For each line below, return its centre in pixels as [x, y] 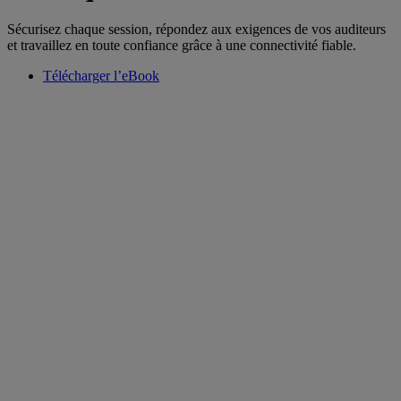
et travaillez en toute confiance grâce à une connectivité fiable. [182, 46]
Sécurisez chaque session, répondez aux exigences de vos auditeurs [196, 30]
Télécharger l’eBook [101, 76]
